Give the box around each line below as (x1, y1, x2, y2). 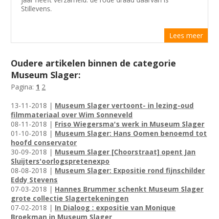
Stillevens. (21, 3, 52, 13)
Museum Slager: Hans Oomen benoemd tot (55, 129, 207, 138)
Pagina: (11, 82, 36, 91)
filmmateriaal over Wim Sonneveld (11, 110, 133, 119)
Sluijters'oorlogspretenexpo (11, 156, 110, 166)
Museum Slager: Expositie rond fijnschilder (55, 166, 205, 175)
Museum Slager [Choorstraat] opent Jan (55, 147, 196, 156)
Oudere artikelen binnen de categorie (11, 57, 176, 69)
